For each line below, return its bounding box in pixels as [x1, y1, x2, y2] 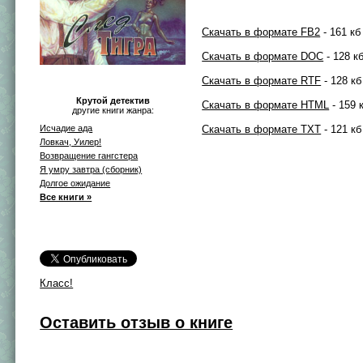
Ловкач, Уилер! [40, 136, 102, 147]
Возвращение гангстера [40, 150, 139, 160]
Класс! [40, 276, 74, 289]
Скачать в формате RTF [202, 75, 322, 87]
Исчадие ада [40, 122, 93, 133]
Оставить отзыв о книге [40, 313, 233, 331]
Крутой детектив [75, 95, 150, 105]
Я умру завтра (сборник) [40, 164, 143, 174]
